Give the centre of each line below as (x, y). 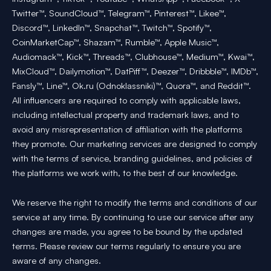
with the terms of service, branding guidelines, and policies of (132, 158)
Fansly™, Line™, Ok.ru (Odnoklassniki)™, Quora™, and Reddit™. (132, 85)
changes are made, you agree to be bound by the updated (127, 232)
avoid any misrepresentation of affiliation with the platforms (127, 129)
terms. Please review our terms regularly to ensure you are (126, 246)
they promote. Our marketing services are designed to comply (135, 143)
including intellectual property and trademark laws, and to (126, 114)
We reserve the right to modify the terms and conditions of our (135, 203)
